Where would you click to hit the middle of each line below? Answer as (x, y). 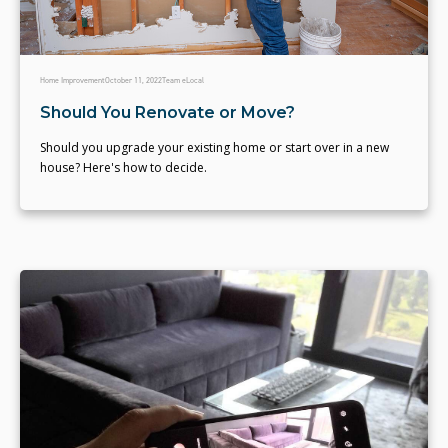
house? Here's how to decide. (123, 168)
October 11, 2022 (133, 81)
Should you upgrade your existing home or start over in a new (214, 148)
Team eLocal (183, 81)
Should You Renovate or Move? (167, 113)
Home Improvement (72, 81)
